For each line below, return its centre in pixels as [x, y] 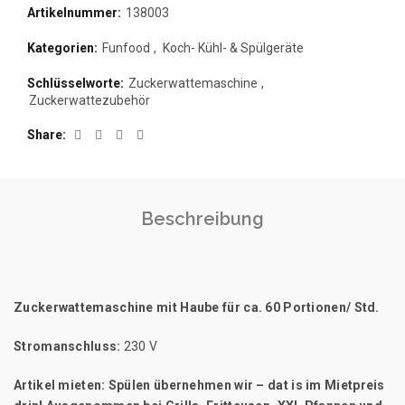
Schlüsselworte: [77, 83]
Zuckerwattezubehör [89, 100]
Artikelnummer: [75, 13]
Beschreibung [202, 219]
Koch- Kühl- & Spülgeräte [233, 48]
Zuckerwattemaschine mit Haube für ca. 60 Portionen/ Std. [197, 307]
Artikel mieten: [61, 385]
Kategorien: [64, 48]
